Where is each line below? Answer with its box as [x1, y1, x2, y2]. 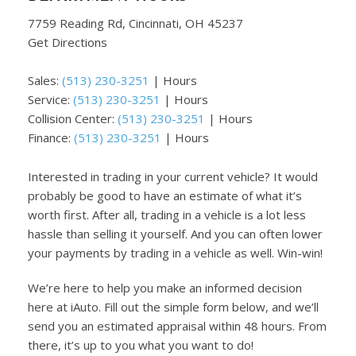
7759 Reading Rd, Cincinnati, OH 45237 [28, 15, 243, 31]
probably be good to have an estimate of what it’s [28, 188, 302, 203]
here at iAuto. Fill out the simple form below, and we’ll [28, 299, 319, 315]
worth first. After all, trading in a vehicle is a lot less [28, 207, 306, 222]
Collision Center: [28, 110, 118, 126]
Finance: [28, 130, 74, 145]
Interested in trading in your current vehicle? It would [28, 168, 318, 184]
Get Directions [28, 34, 107, 50]
